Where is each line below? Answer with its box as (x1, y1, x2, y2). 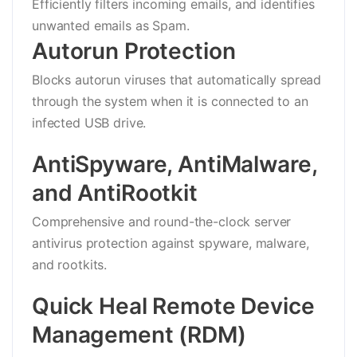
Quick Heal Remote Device (32, 292, 315, 320)
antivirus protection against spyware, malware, (32, 235, 309, 252)
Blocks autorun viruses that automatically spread (32, 72, 322, 88)
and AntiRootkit (32, 179, 198, 207)
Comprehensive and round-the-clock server (32, 214, 292, 230)
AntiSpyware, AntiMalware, (32, 151, 317, 178)
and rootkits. (32, 257, 108, 273)
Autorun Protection (32, 37, 236, 65)
